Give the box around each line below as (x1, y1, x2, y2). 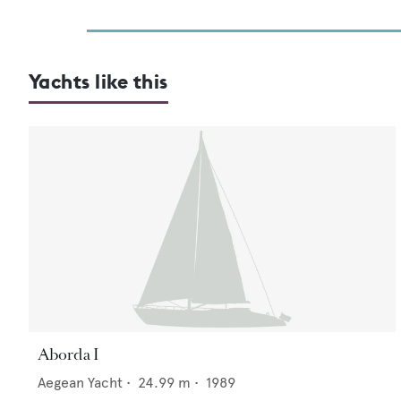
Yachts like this (29, 68, 168, 94)
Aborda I (38, 343, 99, 365)
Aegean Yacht (38, 373, 123, 391)
